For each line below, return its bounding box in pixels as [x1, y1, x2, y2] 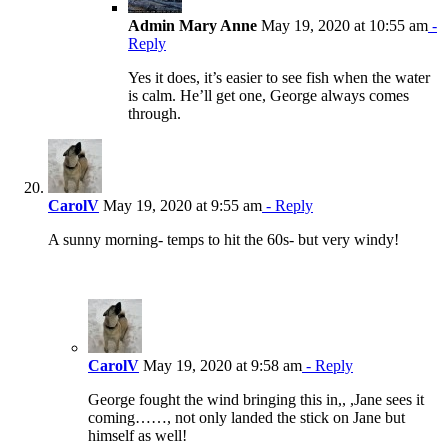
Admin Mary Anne [128, 17, 257, 35]
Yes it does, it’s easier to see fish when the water [128, 69, 430, 87]
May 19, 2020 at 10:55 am [257, 17, 428, 35]
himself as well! [88, 427, 187, 445]
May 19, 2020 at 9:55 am [99, 197, 262, 215]
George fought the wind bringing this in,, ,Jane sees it [88, 391, 424, 409]
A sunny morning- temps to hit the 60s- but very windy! [48, 231, 399, 249]
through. [128, 105, 181, 123]
